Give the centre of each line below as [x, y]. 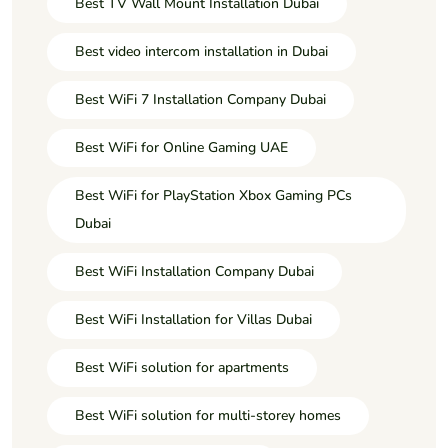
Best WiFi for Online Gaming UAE [181, 147]
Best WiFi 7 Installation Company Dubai [200, 99]
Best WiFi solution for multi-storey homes [208, 415]
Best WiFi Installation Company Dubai [194, 271]
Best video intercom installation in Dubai [201, 51]
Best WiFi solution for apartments [182, 367]
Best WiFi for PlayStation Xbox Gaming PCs [213, 195]
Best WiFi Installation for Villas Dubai [193, 319]
